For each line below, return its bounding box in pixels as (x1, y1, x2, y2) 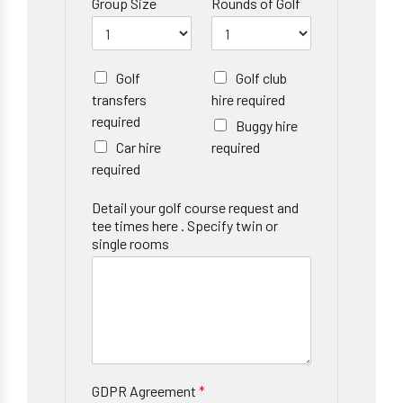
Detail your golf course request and (92, 199, 299, 217)
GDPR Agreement (92, 382, 199, 400)
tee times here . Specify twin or (92, 217, 278, 235)
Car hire (116, 139, 161, 157)
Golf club (236, 69, 287, 87)
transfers (92, 91, 147, 109)
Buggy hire (236, 117, 298, 135)
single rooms (92, 235, 169, 253)
